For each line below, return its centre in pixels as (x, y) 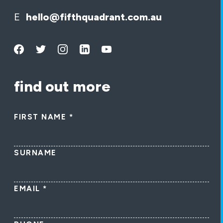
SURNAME (35, 153)
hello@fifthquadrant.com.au (94, 17)
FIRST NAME (42, 117)
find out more (62, 86)
